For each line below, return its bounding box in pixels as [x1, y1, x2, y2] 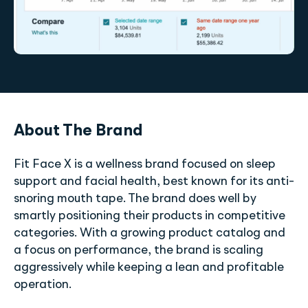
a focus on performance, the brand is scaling [14, 244, 263, 257]
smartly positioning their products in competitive [14, 210, 285, 223]
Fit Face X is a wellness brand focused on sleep [14, 158, 276, 171]
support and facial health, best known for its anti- [14, 175, 294, 188]
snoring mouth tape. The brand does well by [14, 192, 256, 206]
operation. [14, 278, 71, 291]
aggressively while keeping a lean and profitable [14, 261, 284, 274]
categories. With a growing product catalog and [14, 227, 285, 240]
